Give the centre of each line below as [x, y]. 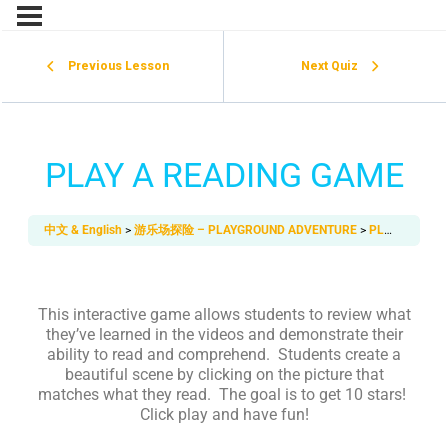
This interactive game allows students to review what [224, 314]
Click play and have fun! [224, 414]
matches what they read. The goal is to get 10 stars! [224, 394]
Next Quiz [329, 66]
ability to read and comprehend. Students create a [224, 354]
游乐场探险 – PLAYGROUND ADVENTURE [247, 229]
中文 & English [84, 229]
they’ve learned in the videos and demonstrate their [224, 334]
